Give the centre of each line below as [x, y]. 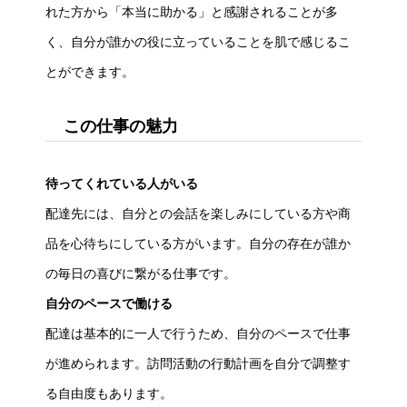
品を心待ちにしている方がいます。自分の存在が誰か [198, 243]
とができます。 [90, 71]
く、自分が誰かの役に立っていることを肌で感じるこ [198, 41]
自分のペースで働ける [109, 303]
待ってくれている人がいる [122, 183]
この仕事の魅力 [121, 126]
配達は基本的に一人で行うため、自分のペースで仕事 [198, 333]
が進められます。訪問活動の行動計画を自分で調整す [198, 363]
